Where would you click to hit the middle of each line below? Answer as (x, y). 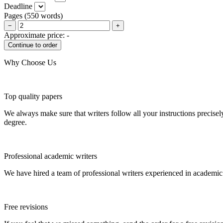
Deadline (18, 6)
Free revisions (26, 207)
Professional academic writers (51, 156)
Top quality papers (33, 96)
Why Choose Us (30, 62)
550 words (44, 15)
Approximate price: (35, 35)
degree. (15, 122)
